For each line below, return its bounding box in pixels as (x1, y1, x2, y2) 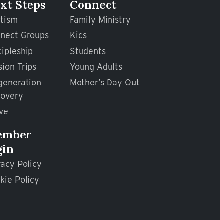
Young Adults (69, 61, 122, 72)
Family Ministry (69, 14, 131, 25)
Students (69, 46, 106, 56)
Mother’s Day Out (69, 77, 139, 87)
